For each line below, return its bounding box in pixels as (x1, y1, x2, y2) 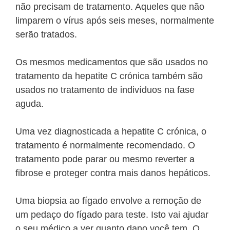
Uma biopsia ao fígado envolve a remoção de (15, 196, 201, 206)
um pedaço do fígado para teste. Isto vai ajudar (15, 209, 208, 220)
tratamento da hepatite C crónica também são (15, 71, 203, 82)
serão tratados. (15, 29, 77, 40)
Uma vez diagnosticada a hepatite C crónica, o (15, 126, 206, 137)
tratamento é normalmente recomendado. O (15, 140, 195, 151)
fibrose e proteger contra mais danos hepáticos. (15, 168, 210, 179)
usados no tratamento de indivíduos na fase (15, 85, 195, 95)
